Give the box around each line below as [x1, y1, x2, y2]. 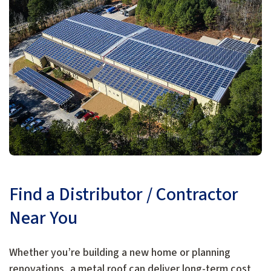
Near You [9, 205, 77, 232]
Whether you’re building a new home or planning [9, 245, 230, 261]
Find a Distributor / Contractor [9, 181, 238, 208]
